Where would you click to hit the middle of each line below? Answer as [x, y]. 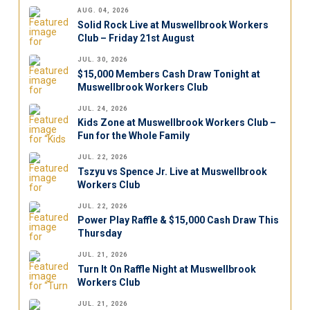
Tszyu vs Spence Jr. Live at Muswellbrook [172, 171]
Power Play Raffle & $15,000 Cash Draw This [178, 220]
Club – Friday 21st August [136, 38]
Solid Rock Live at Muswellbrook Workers [173, 25]
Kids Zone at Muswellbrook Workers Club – [176, 123]
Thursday [99, 234]
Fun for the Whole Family [133, 136]
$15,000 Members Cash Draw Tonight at [168, 74]
